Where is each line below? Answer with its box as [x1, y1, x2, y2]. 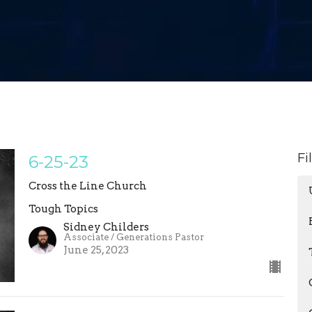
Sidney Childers [63, 221, 149, 234]
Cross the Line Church [28, 179, 147, 192]
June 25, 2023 [63, 244, 129, 257]
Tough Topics [28, 202, 98, 215]
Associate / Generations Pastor [63, 232, 204, 243]
